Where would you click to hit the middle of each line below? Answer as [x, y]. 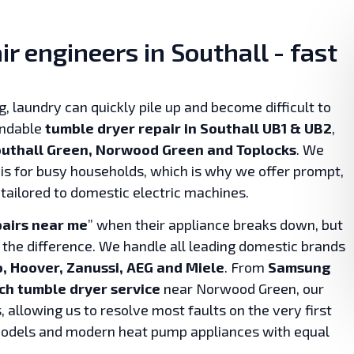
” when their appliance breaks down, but [215, 225]
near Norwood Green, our [242, 289]
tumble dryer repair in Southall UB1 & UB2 [188, 128]
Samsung [299, 267]
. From [246, 267]
